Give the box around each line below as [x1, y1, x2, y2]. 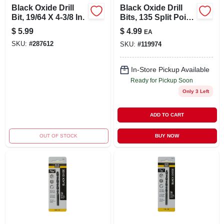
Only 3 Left [182, 88, 209, 94]
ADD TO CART [150, 111, 184, 117]
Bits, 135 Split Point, [119, 12, 195, 21]
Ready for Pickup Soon [130, 76, 193, 84]
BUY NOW [155, 132, 179, 138]
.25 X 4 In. [119, 22, 156, 31]
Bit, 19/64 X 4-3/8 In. [11, 12, 84, 21]
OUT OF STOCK [39, 132, 78, 138]
